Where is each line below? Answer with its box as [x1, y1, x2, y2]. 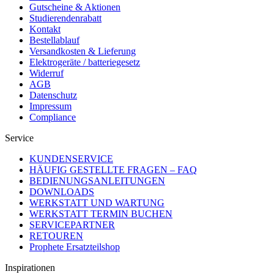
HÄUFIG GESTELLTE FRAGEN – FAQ [29, 165, 197, 176]
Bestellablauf [29, 35, 80, 46]
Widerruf [29, 68, 64, 79]
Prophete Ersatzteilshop [29, 242, 120, 253]
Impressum [29, 101, 72, 112]
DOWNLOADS [29, 187, 94, 198]
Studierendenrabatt [29, 13, 102, 24]
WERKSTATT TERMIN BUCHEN [29, 209, 172, 220]
